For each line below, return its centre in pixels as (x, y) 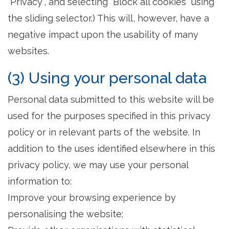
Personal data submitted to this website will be (111, 99)
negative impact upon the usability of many (103, 35)
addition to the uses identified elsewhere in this (111, 148)
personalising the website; (65, 214)
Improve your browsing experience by (92, 198)
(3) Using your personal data (107, 78)
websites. (28, 51)
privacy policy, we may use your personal (98, 165)
